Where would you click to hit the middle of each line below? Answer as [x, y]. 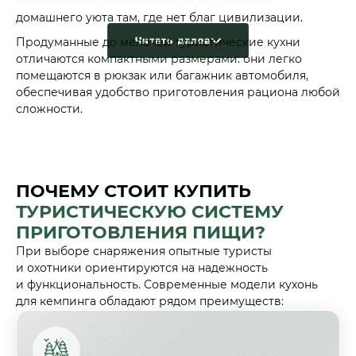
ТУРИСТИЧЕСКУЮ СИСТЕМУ [150, 211]
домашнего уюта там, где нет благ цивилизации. [159, 17]
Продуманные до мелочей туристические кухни [158, 42]
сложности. [49, 108]
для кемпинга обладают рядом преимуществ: [150, 301]
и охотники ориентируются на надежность [142, 267]
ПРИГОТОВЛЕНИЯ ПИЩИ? [141, 232]
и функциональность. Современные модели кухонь [167, 284]
